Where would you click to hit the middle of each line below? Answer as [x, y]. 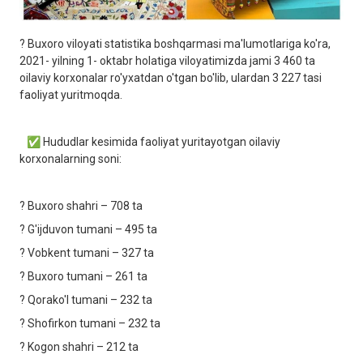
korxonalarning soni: [70, 158]
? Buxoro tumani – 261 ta [83, 276]
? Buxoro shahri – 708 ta [81, 205]
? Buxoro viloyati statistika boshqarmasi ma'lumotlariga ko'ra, [175, 43]
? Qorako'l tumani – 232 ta [86, 299]
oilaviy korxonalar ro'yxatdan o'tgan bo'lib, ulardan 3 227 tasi [171, 77]
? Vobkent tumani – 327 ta [87, 252]
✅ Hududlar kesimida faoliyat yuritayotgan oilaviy [150, 141]
